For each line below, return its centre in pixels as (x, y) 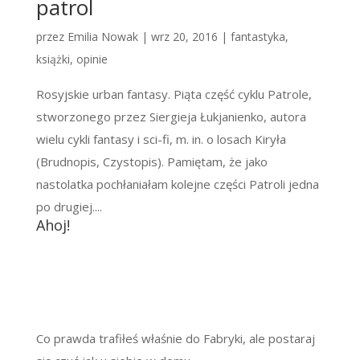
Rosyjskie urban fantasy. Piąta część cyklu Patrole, (174, 94)
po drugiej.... (69, 207)
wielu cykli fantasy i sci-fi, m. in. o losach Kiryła (161, 139)
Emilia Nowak (102, 37)
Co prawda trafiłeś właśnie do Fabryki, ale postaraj (175, 338)
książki (53, 59)
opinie (92, 59)
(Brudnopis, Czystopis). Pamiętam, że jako (151, 162)
